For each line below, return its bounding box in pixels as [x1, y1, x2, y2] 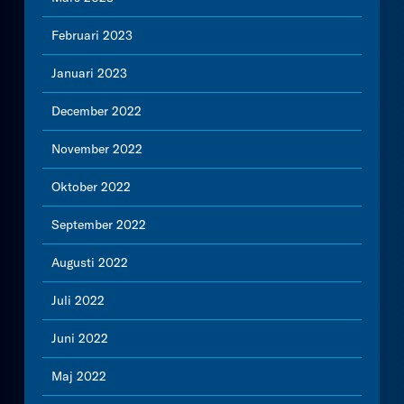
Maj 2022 [51, 367, 106, 384]
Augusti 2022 [51, 253, 128, 271]
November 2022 [51, 140, 142, 157]
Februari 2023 [51, 26, 133, 43]
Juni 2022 [51, 329, 108, 346]
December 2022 [51, 102, 142, 119]
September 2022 [51, 216, 146, 233]
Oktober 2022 [51, 178, 131, 195]
